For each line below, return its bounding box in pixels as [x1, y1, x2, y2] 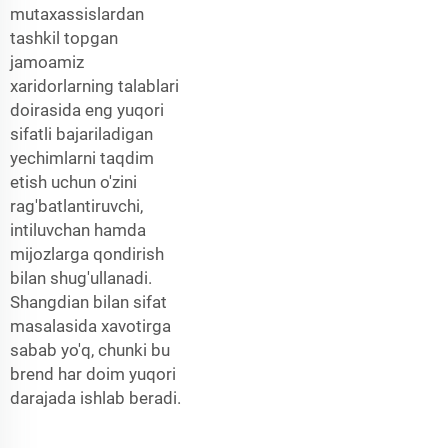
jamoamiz [10, 51, 84, 72]
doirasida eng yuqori [10, 99, 164, 120]
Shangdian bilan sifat [10, 291, 167, 312]
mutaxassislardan [10, 3, 144, 24]
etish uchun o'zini [10, 171, 137, 192]
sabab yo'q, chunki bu [10, 339, 170, 360]
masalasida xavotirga [10, 315, 171, 336]
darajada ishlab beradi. [10, 387, 181, 408]
